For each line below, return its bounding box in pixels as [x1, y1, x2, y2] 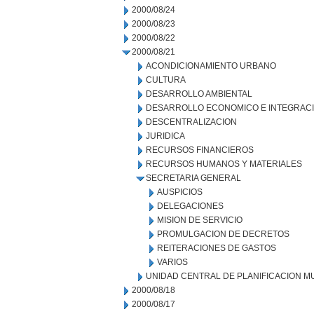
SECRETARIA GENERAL [146, 173, 241, 183]
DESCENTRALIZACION [146, 117, 237, 127]
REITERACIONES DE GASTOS [157, 243, 276, 253]
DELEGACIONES [157, 201, 224, 211]
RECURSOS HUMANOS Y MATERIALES [146, 159, 302, 169]
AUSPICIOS [157, 187, 203, 197]
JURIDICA [146, 131, 185, 141]
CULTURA [146, 75, 186, 85]
